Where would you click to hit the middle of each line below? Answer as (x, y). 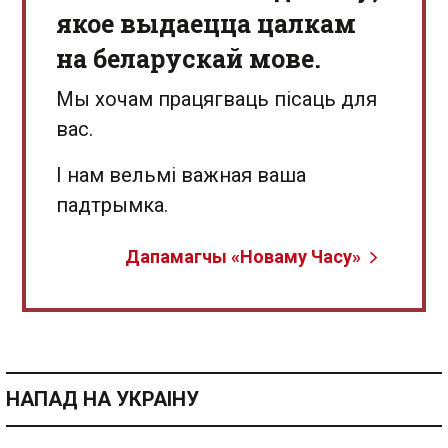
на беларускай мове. (188, 58)
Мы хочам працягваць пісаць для (216, 98)
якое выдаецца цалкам (206, 23)
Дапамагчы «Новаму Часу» (243, 256)
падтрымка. (112, 204)
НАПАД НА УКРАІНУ (102, 398)
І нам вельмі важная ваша (181, 174)
